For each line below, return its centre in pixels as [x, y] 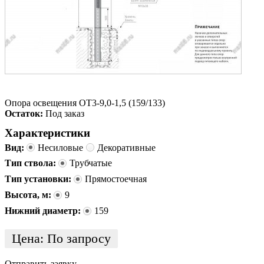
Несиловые [60, 147]
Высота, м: [29, 195]
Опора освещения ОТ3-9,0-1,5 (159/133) [85, 103]
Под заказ [65, 113]
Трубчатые [91, 163]
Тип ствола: [32, 163]
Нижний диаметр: [44, 210]
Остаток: [24, 113]
